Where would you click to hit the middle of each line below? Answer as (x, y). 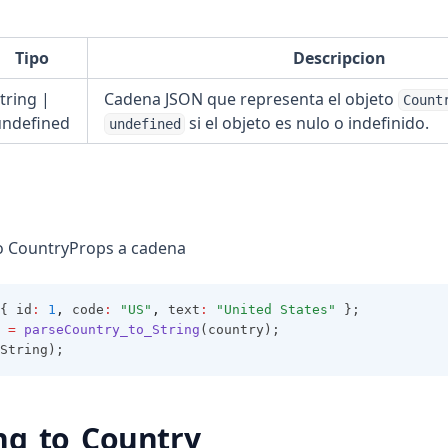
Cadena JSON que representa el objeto (251, 99)
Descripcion (339, 58)
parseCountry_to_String (112, 329)
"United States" (276, 309)
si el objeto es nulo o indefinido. (307, 123)
